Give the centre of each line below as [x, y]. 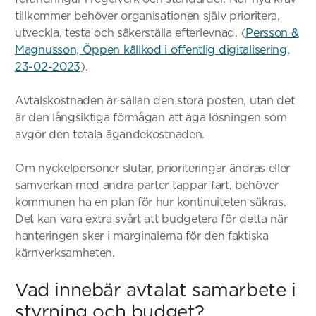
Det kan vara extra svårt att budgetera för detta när [151, 219]
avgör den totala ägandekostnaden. [110, 134]
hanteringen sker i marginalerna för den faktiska [142, 236]
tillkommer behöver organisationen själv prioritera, [147, 16]
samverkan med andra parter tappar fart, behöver [147, 185]
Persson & [272, 32]
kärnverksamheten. [65, 253]
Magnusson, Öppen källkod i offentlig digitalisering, [152, 49]
